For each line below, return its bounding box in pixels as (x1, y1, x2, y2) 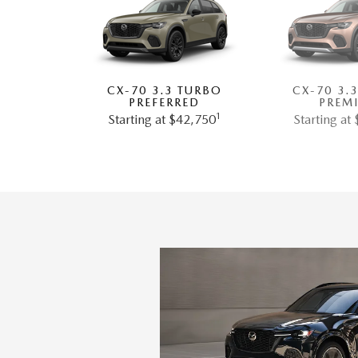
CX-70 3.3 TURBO (106, 84, 222, 97)
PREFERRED (129, 96, 200, 109)
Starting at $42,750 (107, 112, 216, 128)
